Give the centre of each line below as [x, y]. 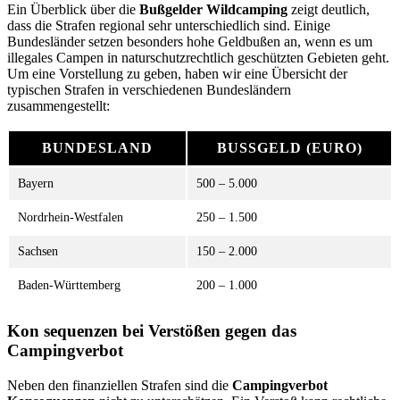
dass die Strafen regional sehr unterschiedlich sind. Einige [169, 25]
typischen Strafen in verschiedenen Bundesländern [149, 89]
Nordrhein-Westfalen [71, 217]
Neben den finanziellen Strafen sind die [120, 385]
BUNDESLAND [97, 147]
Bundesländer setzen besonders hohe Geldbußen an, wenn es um [190, 41]
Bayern [36, 183]
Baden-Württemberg [69, 285]
